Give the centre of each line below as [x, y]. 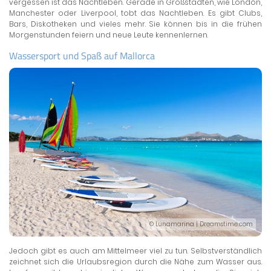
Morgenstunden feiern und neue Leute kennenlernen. [109, 35]
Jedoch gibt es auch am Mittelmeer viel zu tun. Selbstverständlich [135, 250]
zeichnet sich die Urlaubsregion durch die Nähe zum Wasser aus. [135, 261]
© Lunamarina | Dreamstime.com [201, 224]
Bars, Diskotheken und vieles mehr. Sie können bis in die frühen [135, 24]
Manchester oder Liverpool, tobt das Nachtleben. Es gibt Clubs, [135, 13]
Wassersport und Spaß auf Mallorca [82, 56]
